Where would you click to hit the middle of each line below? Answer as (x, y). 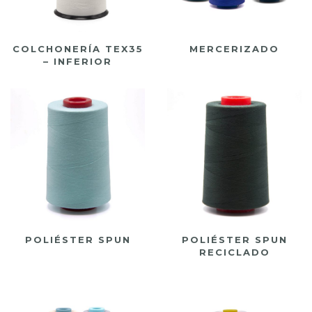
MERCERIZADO (234, 48)
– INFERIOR (78, 61)
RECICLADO (234, 252)
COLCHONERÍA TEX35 (78, 48)
